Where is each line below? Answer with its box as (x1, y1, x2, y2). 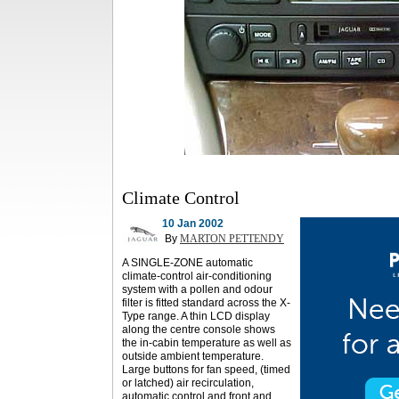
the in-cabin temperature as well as (122, 337, 291, 349)
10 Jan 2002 (162, 217, 224, 230)
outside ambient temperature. (122, 350, 264, 362)
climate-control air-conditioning (122, 270, 272, 282)
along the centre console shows (122, 323, 275, 336)
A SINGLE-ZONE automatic (122, 256, 253, 269)
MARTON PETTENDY (180, 232, 284, 245)
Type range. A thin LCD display (122, 310, 270, 322)
